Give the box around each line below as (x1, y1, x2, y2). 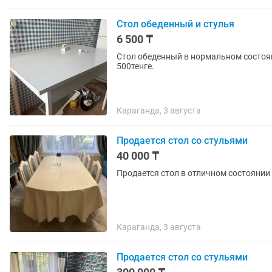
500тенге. (117, 61, 154, 71)
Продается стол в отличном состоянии (117, 168, 270, 178)
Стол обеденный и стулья (117, 18, 234, 30)
